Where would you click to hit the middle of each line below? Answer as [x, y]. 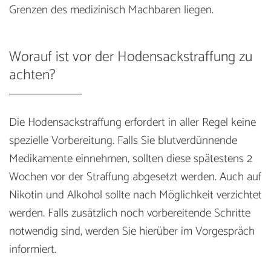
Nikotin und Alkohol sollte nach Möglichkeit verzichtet [135, 195]
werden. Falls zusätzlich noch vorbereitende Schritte [130, 213]
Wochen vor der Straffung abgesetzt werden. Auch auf [135, 177]
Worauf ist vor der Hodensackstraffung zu [131, 57]
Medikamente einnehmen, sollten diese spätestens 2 [131, 158]
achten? [32, 75]
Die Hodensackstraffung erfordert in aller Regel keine [132, 122]
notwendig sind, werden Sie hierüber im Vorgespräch [132, 231]
